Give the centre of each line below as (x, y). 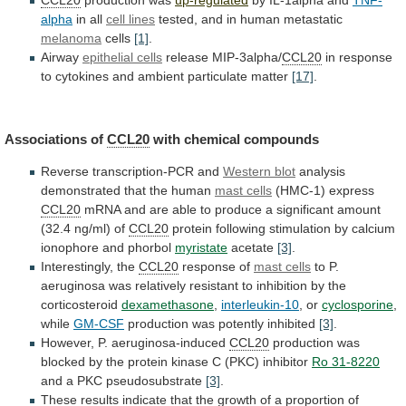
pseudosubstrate (154, 380)
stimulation (300, 228)
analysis (320, 171)
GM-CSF (99, 323)
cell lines (130, 19)
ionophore (70, 247)
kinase (190, 361)
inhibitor (285, 361)
